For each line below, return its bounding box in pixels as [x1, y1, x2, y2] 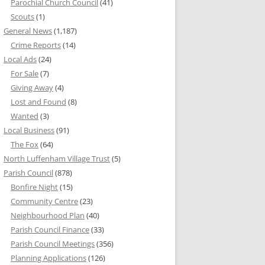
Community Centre [11, 196, 78, 207]
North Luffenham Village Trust [4, 153, 110, 164]
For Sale [11, 68, 38, 79]
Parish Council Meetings [11, 238, 95, 250]
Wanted [11, 111, 38, 122]
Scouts [11, 11, 34, 22]
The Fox [11, 139, 38, 150]
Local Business [4, 125, 54, 136]
